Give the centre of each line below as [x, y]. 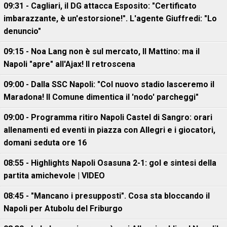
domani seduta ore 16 [45, 143]
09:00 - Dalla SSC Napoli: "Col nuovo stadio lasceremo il [109, 84]
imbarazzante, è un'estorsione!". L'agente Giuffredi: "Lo [110, 18]
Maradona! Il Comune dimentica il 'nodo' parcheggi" [101, 97]
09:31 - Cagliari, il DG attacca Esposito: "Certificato [100, 6]
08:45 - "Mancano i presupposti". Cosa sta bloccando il [107, 196]
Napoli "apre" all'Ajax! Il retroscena [69, 64]
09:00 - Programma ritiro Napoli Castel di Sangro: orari [108, 117]
